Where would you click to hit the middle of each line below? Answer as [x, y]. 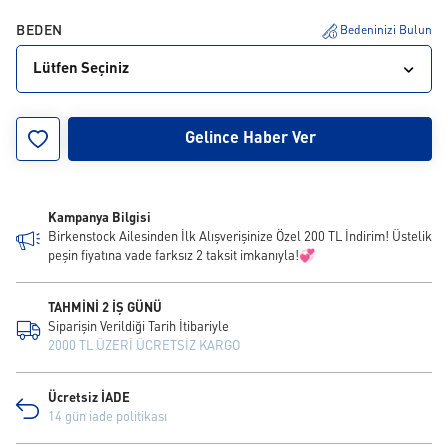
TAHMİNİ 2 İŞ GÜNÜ [105, 308]
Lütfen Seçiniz [81, 69]
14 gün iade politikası [107, 417]
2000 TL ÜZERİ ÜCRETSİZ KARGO [144, 346]
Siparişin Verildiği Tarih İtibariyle [138, 327]
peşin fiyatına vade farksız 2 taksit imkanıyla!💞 [181, 256]
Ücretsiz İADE [89, 398]
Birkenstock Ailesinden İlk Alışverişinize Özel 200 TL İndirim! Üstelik [240, 237]
